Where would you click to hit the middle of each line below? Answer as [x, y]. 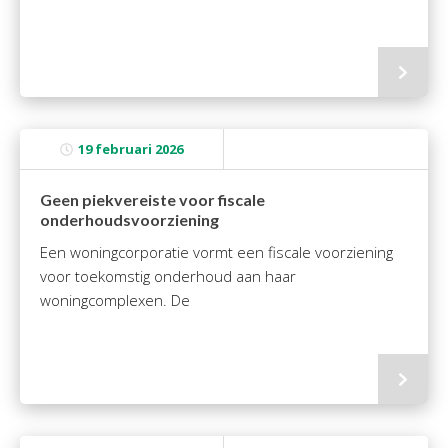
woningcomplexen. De [115, 300]
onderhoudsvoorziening [129, 219]
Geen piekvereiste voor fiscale [152, 199]
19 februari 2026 [130, 149]
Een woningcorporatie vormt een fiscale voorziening [216, 252]
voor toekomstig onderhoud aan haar [168, 276]
